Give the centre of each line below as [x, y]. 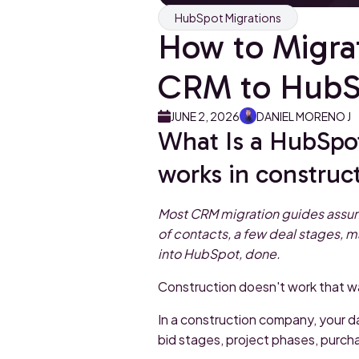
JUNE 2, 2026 [205, 116]
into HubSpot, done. [219, 253]
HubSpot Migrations [228, 17]
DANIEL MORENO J [304, 116]
